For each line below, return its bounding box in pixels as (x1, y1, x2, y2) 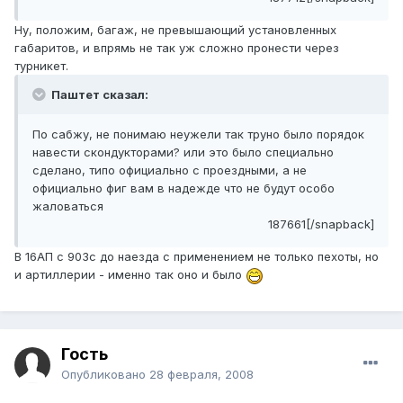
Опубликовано (61, 367, 149, 382)
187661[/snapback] (268, 217, 374, 232)
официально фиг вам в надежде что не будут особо (32, 181, 335, 196)
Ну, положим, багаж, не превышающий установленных (14, 22, 336, 38)
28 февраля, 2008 (149, 367, 254, 382)
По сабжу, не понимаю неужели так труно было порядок (32, 127, 364, 142)
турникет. (14, 58, 68, 74)
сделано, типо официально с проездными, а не (32, 163, 307, 178)
